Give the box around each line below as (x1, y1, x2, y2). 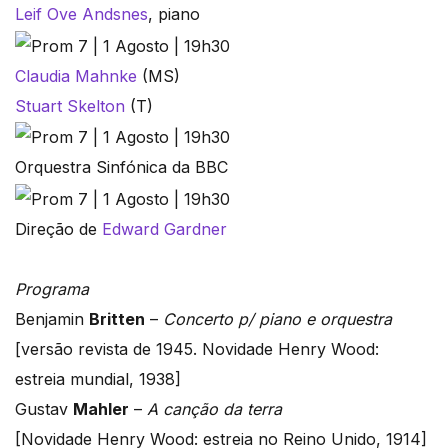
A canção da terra (147, 399, 287, 420)
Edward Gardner (102, 219, 227, 240)
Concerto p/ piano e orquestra (163, 309, 392, 330)
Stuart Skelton (15, 95, 125, 116)
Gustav (15, 399, 73, 420)
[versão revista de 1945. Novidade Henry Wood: (15, 339, 379, 360)
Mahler (73, 399, 129, 420)
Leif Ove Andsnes (15, 4, 148, 25)
